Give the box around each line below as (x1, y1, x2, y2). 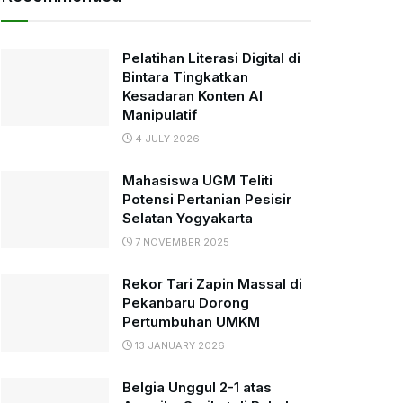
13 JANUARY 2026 (132, 339, 225, 352)
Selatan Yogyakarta (122, 210, 253, 227)
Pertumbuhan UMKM (122, 313, 260, 330)
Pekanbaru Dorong (122, 294, 249, 311)
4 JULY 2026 (132, 132, 200, 145)
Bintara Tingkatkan (122, 68, 248, 85)
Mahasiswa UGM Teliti (122, 172, 273, 189)
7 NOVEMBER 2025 (132, 236, 229, 248)
